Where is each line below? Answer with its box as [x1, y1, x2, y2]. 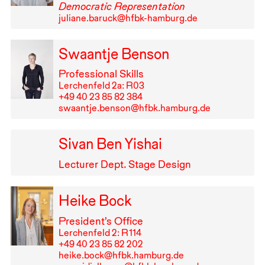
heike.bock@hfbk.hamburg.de [58, 249, 184, 261]
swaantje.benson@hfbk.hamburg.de [58, 102, 211, 114]
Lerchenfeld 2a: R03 [58, 80, 144, 92]
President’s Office [58, 214, 143, 227]
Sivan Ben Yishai [58, 135, 162, 153]
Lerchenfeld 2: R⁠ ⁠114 [58, 227, 141, 238]
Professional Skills [58, 67, 144, 80]
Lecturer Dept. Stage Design [58, 158, 191, 171]
